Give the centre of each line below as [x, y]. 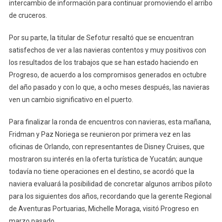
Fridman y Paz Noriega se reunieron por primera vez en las [100, 134]
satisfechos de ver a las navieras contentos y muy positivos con [107, 50]
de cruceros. [28, 15]
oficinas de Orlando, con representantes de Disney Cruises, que [107, 146]
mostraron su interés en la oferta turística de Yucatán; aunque [106, 159]
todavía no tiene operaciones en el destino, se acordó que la [101, 171]
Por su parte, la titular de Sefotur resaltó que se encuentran [101, 37]
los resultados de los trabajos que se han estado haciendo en [103, 62]
